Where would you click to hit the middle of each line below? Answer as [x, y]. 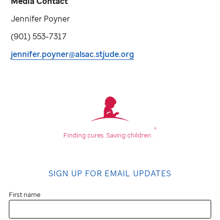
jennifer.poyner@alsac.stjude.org [73, 54]
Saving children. [130, 135]
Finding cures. [84, 135]
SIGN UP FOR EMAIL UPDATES [110, 173]
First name [25, 194]
